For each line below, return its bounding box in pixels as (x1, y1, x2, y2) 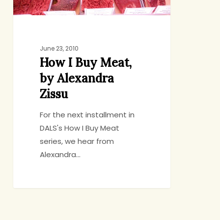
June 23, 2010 (40, 44, 79, 53)
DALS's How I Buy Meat (40, 123, 120, 134)
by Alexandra (40, 71, 114, 86)
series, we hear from (40, 136, 114, 147)
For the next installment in (40, 110, 135, 120)
